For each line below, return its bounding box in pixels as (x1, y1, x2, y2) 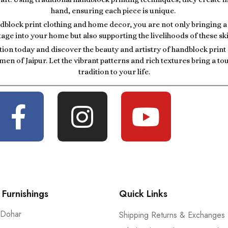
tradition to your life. (78, 67, 150, 77)
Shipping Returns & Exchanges (119, 209, 225, 221)
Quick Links (119, 187, 167, 201)
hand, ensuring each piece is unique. (51, 6, 177, 16)
